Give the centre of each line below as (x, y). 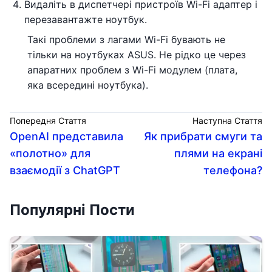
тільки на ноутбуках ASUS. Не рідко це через (137, 54)
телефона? (233, 170)
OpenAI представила (66, 136)
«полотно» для (50, 153)
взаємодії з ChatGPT (65, 170)
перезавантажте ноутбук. (86, 19)
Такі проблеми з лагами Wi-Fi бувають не (126, 39)
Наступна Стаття (227, 120)
